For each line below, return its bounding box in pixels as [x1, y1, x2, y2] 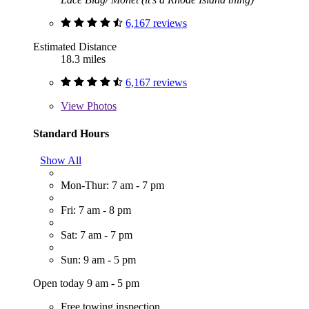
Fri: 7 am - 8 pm [61, 204, 131, 217]
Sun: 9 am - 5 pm [61, 254, 136, 266]
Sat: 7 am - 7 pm [61, 229, 132, 241]
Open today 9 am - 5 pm [33, 277, 139, 290]
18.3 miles [61, 53, 106, 66]
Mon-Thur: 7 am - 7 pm [61, 179, 164, 192]
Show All [40, 154, 81, 167]
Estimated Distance [33, 41, 117, 53]
